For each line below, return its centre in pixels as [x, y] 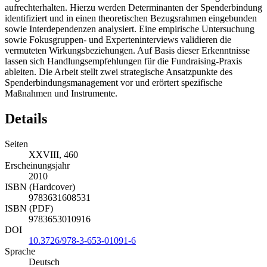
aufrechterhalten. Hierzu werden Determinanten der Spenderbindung [133, 8]
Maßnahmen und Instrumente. [61, 94]
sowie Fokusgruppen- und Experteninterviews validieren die [118, 40]
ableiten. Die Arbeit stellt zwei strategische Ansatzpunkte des [119, 72]
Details [26, 119]
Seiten [16, 144]
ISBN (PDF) [29, 209]
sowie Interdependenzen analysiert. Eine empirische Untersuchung [130, 29]
